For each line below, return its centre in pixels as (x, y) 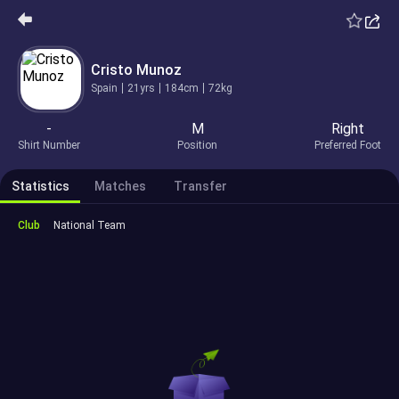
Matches (120, 186)
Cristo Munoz (136, 69)
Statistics (40, 186)
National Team (90, 225)
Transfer (200, 186)
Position (197, 145)
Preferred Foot (348, 145)
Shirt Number (49, 145)
